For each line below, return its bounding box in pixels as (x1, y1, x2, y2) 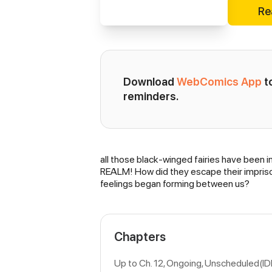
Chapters (114, 229, 166, 243)
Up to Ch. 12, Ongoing (114, 257, 202, 268)
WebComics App (177, 75, 262, 88)
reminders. (123, 90, 178, 103)
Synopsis (100, 155, 161, 172)
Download (123, 75, 177, 88)
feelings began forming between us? (100, 178, 250, 189)
